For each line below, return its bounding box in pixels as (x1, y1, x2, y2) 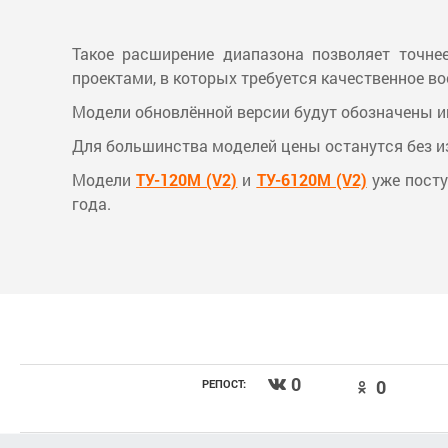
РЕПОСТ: (202, 376, 246, 392)
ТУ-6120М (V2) (256, 169, 367, 191)
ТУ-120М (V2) (136, 169, 238, 191)
